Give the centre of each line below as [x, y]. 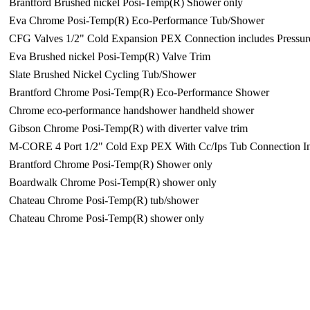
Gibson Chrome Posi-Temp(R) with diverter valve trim [128, 128]
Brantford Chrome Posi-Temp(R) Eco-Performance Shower [139, 92]
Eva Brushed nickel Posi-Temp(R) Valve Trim [110, 56]
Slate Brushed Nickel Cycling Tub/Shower [102, 74]
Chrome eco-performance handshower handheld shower [131, 110]
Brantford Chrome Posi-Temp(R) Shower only [111, 164]
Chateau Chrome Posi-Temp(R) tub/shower [104, 200]
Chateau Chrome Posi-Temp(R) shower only [107, 218]
